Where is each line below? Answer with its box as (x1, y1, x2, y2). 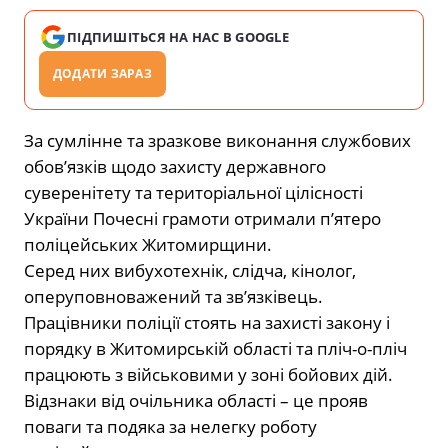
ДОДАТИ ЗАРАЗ (53, 65, 152, 83)
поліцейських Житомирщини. (24, 233, 272, 257)
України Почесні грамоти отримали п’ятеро (24, 207, 381, 231)
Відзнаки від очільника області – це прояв (24, 389, 368, 413)
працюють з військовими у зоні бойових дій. (24, 363, 393, 387)
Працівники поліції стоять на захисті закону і (24, 311, 390, 335)
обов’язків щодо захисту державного (24, 155, 326, 179)
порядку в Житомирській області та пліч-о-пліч (24, 337, 407, 361)
